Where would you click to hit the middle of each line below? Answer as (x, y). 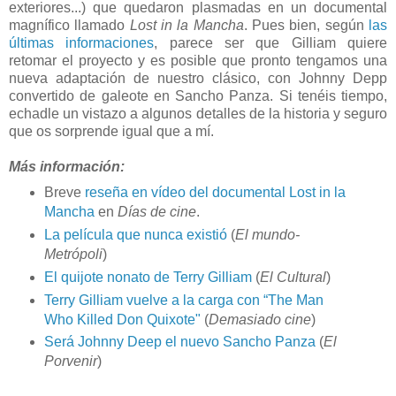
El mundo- (267, 234)
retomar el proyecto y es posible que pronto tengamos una (198, 60)
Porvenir (70, 362)
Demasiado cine (259, 319)
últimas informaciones (82, 42)
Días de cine (156, 211)
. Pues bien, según (306, 25)
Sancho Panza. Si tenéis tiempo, (281, 95)
